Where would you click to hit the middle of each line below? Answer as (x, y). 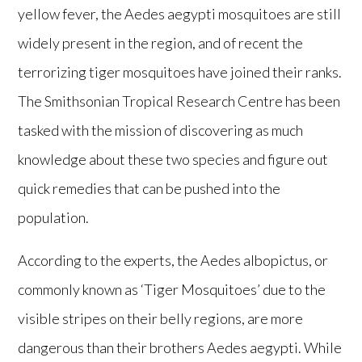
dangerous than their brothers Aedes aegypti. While (180, 348)
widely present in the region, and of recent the (161, 43)
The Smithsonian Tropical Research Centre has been (179, 101)
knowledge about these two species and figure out (173, 160)
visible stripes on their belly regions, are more (161, 319)
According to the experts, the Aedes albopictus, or (173, 261)
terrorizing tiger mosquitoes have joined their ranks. (180, 72)
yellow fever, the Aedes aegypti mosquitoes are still (180, 14)
